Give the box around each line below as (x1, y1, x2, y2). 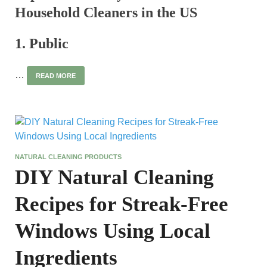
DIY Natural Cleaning (15, 165, 214, 189)
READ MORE (36, 72, 76, 79)
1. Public (15, 36, 69, 52)
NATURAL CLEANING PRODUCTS (15, 153, 122, 160)
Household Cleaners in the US (15, 4, 197, 20)
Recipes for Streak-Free (15, 192, 228, 216)
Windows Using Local (15, 219, 210, 243)
